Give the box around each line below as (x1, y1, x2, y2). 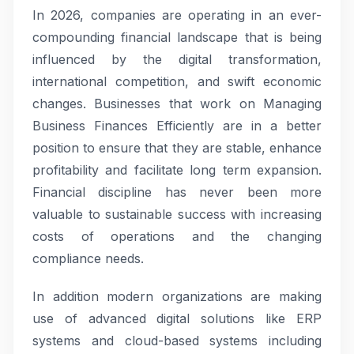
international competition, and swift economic (32, 73, 322, 89)
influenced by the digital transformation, (32, 51, 322, 67)
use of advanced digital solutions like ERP (32, 311, 322, 326)
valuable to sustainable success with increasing (32, 206, 322, 222)
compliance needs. (32, 250, 144, 266)
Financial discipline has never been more (32, 184, 322, 200)
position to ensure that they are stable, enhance (32, 140, 322, 156)
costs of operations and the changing (32, 228, 322, 244)
